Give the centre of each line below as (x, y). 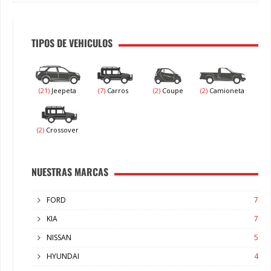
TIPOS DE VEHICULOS (72, 43)
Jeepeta (63, 90)
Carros (116, 90)
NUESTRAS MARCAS (70, 172)
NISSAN (59, 237)
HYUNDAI (63, 256)
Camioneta (226, 90)
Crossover (61, 130)
